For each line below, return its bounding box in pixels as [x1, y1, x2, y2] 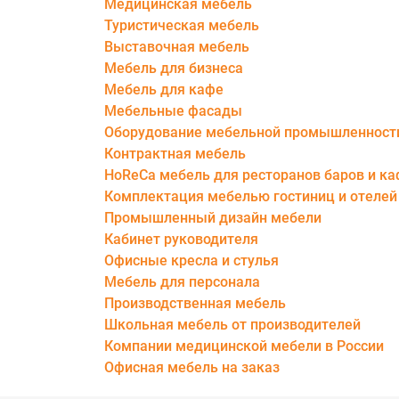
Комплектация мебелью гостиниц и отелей [104, 188, 397, 205]
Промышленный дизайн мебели [104, 209, 322, 226]
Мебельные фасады [104, 102, 242, 119]
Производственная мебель [104, 295, 286, 312]
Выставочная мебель [104, 38, 249, 55]
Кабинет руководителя [104, 231, 258, 248]
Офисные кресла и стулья [104, 252, 279, 269]
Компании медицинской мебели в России [104, 338, 384, 354]
